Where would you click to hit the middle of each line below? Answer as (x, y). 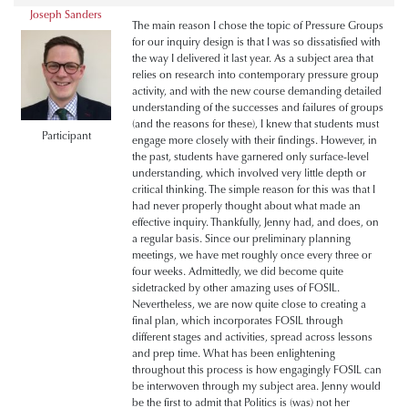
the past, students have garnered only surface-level (250, 156)
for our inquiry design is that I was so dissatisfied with (256, 41)
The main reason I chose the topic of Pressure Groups (258, 25)
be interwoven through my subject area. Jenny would (256, 386)
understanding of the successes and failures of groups (258, 107)
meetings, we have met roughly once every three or (252, 255)
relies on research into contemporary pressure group (255, 74)
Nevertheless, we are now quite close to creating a (249, 304)
